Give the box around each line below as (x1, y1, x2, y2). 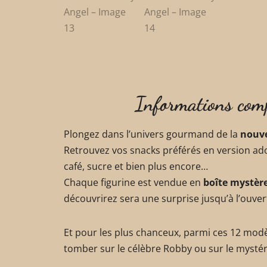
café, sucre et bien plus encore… (64, 160, 208, 173)
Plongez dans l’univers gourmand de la (64, 128, 240, 141)
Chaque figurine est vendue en (64, 176, 203, 190)
